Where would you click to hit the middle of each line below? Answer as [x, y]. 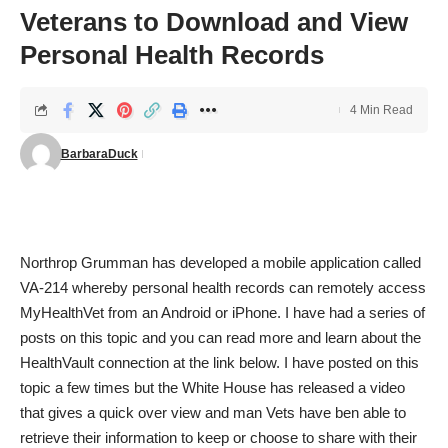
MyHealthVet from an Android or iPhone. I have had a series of [222, 312]
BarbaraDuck [99, 154]
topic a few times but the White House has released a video [212, 387]
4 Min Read [381, 110]
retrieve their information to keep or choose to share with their [218, 437]
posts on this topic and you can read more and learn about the [220, 337]
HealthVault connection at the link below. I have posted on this [219, 362]
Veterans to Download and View [214, 22]
